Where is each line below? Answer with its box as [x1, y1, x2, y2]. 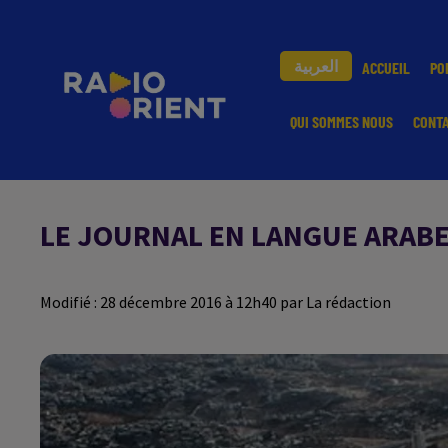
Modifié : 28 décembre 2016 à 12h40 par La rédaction [40, 292, 391, 312]
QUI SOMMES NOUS [290, 112, 393, 131]
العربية [294, 56, 338, 75]
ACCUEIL [362, 58, 410, 77]
